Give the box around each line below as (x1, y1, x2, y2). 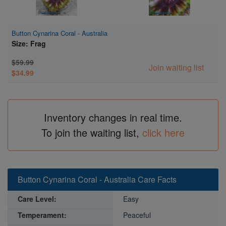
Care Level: (18, 193, 56, 204)
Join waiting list (148, 61, 204, 73)
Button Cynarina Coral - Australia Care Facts (18, 173, 177, 185)
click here (142, 125, 185, 140)
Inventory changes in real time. (44, 109, 182, 125)
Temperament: (18, 209, 67, 220)
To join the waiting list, (41, 125, 142, 140)
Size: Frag (12, 38, 46, 48)
